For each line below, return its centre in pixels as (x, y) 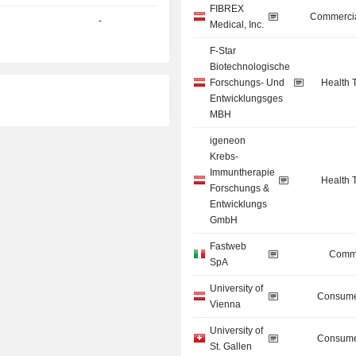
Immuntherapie (243, 173)
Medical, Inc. (237, 25)
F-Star (223, 51)
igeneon (228, 141)
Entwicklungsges (247, 99)
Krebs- (224, 157)
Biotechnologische (250, 67)
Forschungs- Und (248, 83)
